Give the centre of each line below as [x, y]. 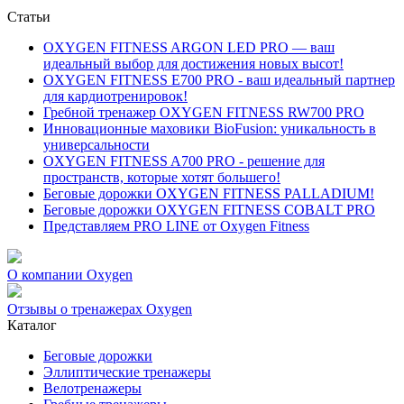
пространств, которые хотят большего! [162, 178]
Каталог [32, 326]
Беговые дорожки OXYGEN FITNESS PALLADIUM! [209, 194]
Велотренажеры [92, 389]
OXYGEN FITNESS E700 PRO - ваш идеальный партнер [219, 80]
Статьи [29, 17]
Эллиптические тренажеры [127, 372]
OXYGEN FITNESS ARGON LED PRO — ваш [189, 48]
